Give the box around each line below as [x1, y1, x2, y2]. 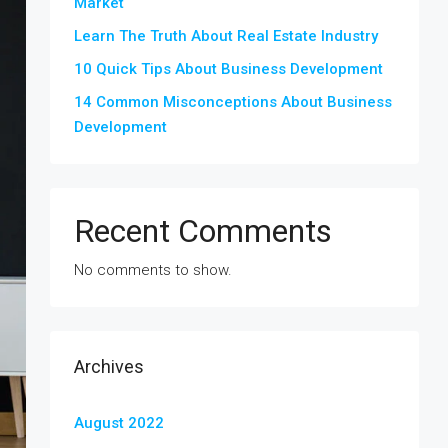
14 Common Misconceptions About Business [74, 93, 392, 111]
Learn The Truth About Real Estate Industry [74, 27, 378, 45]
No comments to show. [74, 261, 232, 279]
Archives [74, 356, 144, 377]
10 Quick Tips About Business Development [74, 60, 383, 78]
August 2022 [74, 414, 164, 432]
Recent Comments [74, 212, 332, 250]
